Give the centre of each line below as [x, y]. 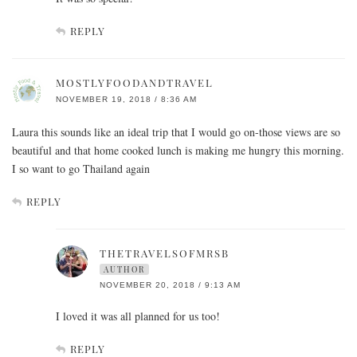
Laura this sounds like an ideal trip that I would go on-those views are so [176, 132]
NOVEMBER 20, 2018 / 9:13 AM [170, 285]
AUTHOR [124, 270]
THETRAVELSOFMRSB [165, 253]
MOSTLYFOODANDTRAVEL [135, 83]
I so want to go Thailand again [81, 169]
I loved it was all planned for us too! [138, 316]
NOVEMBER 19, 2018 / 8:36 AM [126, 100]
